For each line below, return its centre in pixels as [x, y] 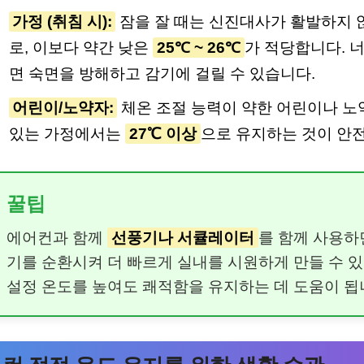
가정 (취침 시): [62, 21]
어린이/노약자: [63, 107]
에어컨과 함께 [57, 237]
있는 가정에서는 [67, 133]
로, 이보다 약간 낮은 [80, 47]
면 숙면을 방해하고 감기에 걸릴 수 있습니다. [162, 73]
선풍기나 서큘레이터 [183, 237]
